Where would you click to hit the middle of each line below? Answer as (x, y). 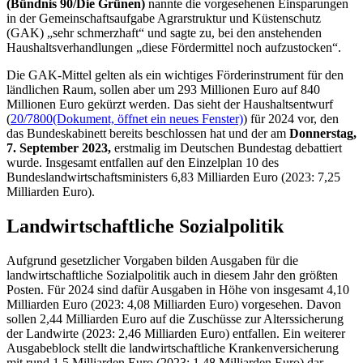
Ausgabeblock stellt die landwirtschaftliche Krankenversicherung (173, 348)
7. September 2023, (59, 147)
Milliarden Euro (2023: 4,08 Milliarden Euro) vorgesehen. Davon (174, 304)
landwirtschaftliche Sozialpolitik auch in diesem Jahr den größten (172, 275)
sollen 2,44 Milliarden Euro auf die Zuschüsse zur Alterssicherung (175, 318)
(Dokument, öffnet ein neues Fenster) (148, 118)
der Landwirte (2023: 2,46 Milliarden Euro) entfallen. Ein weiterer (176, 333)
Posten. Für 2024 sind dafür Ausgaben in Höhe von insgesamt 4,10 (178, 289)
